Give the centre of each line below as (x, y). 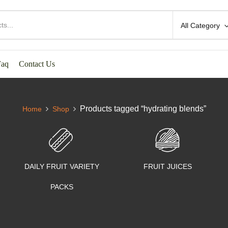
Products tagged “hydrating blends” (143, 109)
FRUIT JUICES (167, 166)
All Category (200, 25)
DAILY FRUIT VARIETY (62, 166)
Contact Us (37, 64)
